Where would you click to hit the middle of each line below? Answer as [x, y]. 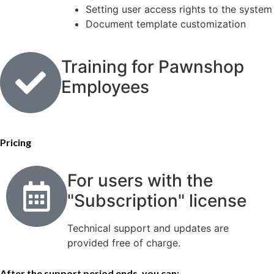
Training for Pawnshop [153, 67]
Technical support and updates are [148, 228]
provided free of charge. [124, 243]
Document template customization [166, 24]
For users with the [140, 181]
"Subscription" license [157, 201]
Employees [105, 87]
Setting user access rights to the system [179, 9]
